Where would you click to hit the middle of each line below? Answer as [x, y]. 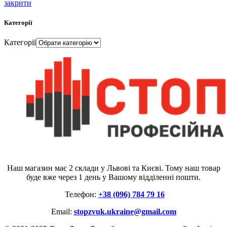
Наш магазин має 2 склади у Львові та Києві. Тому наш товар [113, 168]
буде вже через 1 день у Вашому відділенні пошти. [113, 177]
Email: [62, 212]
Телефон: [81, 195]
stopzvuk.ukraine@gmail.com [125, 212]
